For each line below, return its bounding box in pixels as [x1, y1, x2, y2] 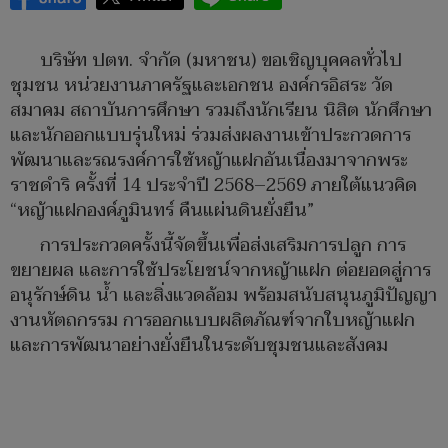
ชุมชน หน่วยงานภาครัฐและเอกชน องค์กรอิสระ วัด [10, 70, 393, 102]
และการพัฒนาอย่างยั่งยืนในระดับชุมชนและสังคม [10, 330, 388, 362]
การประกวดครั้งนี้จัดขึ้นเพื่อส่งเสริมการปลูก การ [40, 230, 406, 262]
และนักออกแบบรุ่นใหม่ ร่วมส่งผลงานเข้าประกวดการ [10, 120, 411, 152]
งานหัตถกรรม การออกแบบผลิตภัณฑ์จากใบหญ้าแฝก [10, 305, 415, 337]
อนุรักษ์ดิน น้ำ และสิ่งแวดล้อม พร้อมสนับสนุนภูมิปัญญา [10, 280, 437, 312]
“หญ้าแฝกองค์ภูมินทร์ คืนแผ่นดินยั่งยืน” [10, 195, 314, 227]
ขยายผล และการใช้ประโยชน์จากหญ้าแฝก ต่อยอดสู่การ [10, 255, 431, 287]
